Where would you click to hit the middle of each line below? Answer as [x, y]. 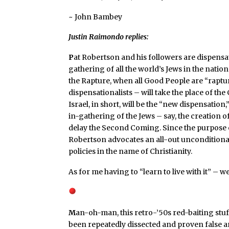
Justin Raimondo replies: [109, 37]
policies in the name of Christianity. [131, 152]
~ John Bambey [96, 17]
